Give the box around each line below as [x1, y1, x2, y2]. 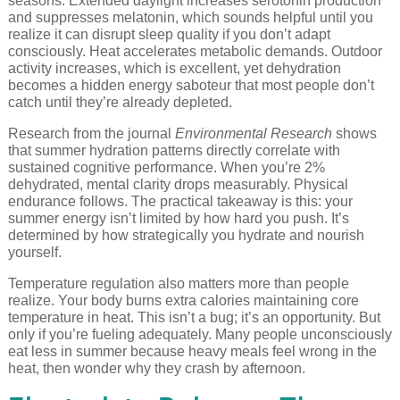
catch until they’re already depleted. [7, 95, 232, 111]
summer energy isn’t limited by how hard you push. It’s [7, 211, 349, 227]
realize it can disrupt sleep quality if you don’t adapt [7, 27, 330, 43]
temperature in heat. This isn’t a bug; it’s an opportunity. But [7, 310, 380, 326]
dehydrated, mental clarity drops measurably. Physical [7, 177, 348, 193]
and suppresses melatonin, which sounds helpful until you [7, 10, 373, 26]
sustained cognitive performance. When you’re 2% [7, 160, 325, 176]
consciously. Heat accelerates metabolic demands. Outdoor [7, 44, 382, 60]
